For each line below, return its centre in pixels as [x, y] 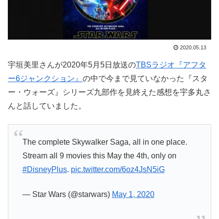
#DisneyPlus [44, 170]
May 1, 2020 [133, 194]
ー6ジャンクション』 [45, 79]
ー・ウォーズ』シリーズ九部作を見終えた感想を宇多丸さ [109, 92]
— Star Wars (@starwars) [67, 194]
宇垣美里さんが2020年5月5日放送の [72, 65]
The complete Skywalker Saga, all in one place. [105, 142]
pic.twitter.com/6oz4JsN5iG [118, 170]
